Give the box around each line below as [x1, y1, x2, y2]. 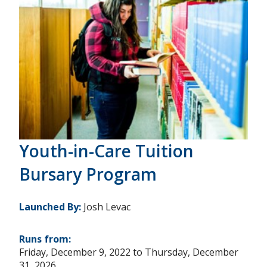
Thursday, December [145, 246, 238, 259]
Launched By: [19, 200, 83, 213]
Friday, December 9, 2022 [19, 246, 131, 259]
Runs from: [19, 232, 73, 246]
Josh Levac [83, 200, 131, 213]
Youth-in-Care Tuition [19, 139, 194, 162]
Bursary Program [19, 163, 157, 185]
